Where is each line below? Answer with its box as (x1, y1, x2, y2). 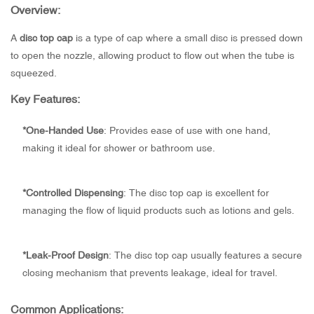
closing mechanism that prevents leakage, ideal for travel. (22, 267, 278, 279)
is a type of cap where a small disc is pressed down (73, 32, 303, 44)
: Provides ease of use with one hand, (103, 125, 271, 137)
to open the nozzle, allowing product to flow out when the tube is (11, 50, 294, 62)
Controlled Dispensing (25, 187, 123, 199)
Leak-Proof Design (25, 250, 109, 261)
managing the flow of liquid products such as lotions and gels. (22, 205, 294, 217)
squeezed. (11, 67, 57, 79)
